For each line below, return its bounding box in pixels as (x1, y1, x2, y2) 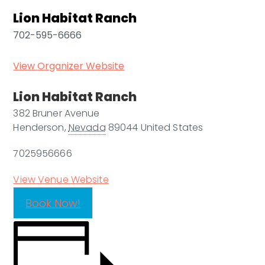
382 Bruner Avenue (13, 106, 100, 121)
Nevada (68, 121, 106, 135)
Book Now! (25, 195, 81, 211)
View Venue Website (13, 173, 109, 187)
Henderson (13, 121, 64, 135)
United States (140, 121, 203, 135)
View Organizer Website (13, 59, 125, 73)
